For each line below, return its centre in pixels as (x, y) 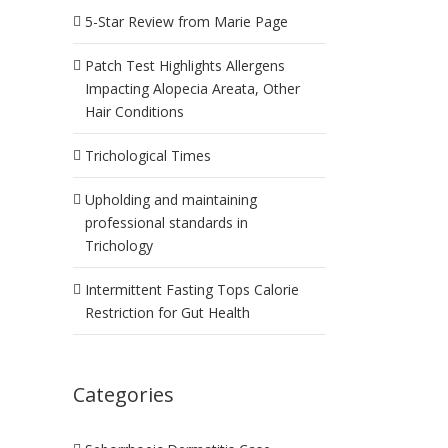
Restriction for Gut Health (167, 312)
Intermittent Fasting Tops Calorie (192, 289)
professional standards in (166, 222)
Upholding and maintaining (171, 199)
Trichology (119, 245)
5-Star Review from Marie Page (186, 21)
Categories (123, 394)
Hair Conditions (134, 111)
